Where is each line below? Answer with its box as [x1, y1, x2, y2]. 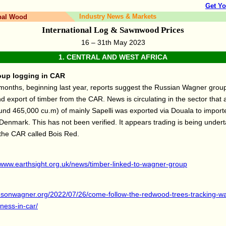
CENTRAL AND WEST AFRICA [67, 53, 167, 61]
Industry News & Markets [79, 13, 156, 20]
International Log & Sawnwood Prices [42, 25, 184, 35]
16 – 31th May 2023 [81, 38, 145, 46]
